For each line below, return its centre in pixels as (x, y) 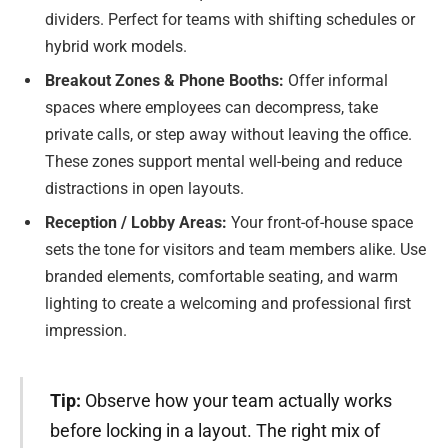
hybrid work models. (116, 46)
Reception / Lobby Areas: (138, 222)
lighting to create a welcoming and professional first (228, 303)
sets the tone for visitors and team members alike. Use (235, 249)
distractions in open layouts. (144, 188)
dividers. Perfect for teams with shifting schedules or (230, 19)
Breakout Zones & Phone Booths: (166, 80)
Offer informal (338, 80)
